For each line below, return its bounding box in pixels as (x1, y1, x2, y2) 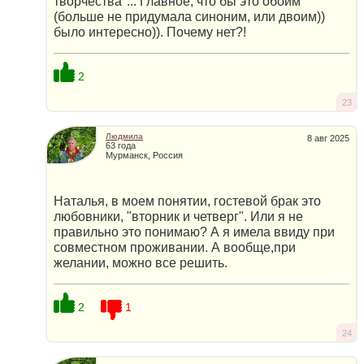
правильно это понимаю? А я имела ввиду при (54, 224, 335, 239)
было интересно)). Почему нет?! (54, 24, 246, 39)
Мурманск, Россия (106, 150, 183, 161)
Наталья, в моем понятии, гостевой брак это (54, 193, 321, 208)
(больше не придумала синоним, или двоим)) (54, 9, 325, 24)
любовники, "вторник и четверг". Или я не (54, 209, 303, 223)
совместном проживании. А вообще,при (54, 240, 296, 254)
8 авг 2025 (307, 132, 349, 143)
